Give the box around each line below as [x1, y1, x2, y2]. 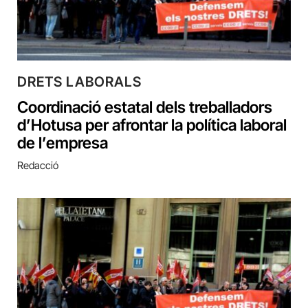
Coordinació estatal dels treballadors [17, 97, 272, 117]
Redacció [17, 158, 58, 172]
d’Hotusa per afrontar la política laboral [17, 115, 287, 135]
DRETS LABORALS [17, 73, 142, 90]
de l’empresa [17, 133, 108, 153]
